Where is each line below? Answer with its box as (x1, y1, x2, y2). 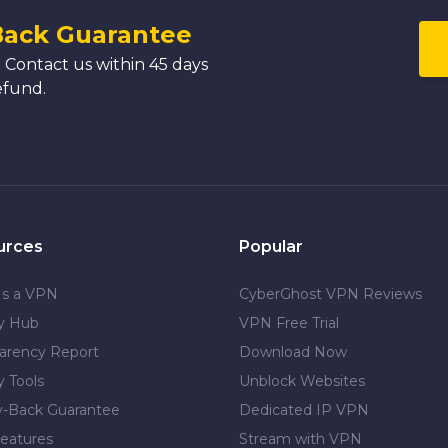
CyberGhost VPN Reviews (238, 285, 422, 303)
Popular (238, 237, 303, 256)
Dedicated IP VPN (238, 401, 369, 419)
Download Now (238, 343, 347, 361)
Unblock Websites (238, 372, 365, 390)
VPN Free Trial (238, 314, 339, 332)
